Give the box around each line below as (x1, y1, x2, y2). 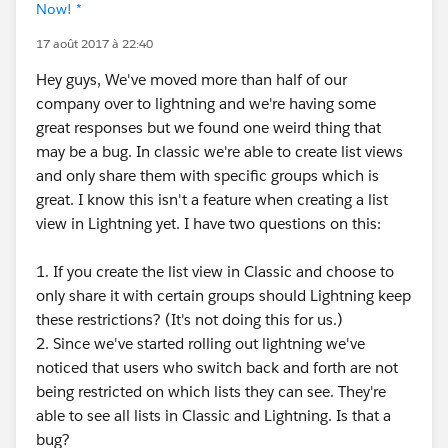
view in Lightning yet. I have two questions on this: (36, 214, 385, 233)
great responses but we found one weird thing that (36, 118, 381, 137)
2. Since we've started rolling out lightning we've (36, 334, 365, 353)
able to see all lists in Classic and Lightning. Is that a (36, 406, 391, 425)
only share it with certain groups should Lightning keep (36, 286, 411, 305)
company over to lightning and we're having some (36, 94, 376, 113)
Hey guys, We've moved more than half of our (36, 70, 347, 89)
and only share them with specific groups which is (36, 166, 379, 185)
